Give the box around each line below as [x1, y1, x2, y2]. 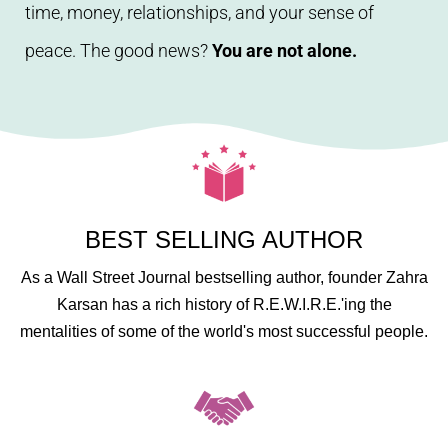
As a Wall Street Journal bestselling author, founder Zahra [20, 269, 428, 287]
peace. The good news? [25, 39, 212, 61]
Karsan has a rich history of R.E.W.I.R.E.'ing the [56, 296, 392, 314]
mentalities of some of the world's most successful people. [20, 323, 428, 341]
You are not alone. [212, 39, 357, 61]
